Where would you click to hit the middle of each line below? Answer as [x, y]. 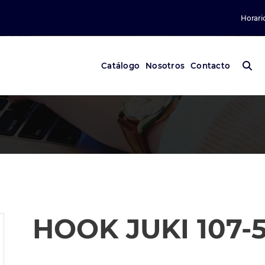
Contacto [210, 65]
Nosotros [165, 65]
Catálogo [120, 65]
